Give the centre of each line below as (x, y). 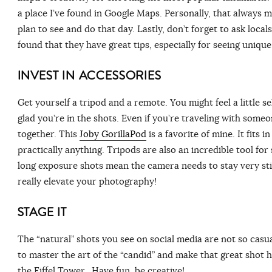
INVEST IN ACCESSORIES (91, 75)
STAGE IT (42, 212)
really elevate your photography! (87, 181)
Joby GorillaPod (113, 134)
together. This (48, 134)
